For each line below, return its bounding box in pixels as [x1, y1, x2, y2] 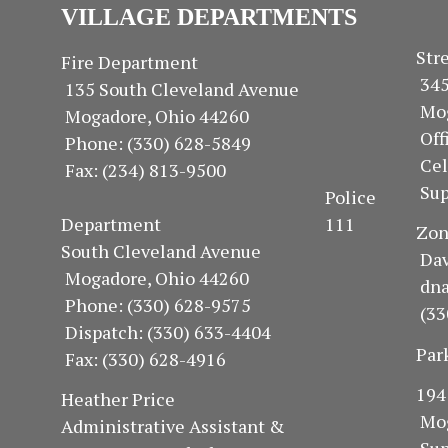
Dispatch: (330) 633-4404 [61, 319, 380, 344]
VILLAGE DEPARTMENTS [61, 4, 358, 30]
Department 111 [61, 211, 356, 236]
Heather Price [61, 387, 268, 412]
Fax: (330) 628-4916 [61, 346, 227, 371]
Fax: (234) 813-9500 [61, 157, 383, 182]
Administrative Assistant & [61, 414, 330, 439]
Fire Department [61, 49, 363, 74]
